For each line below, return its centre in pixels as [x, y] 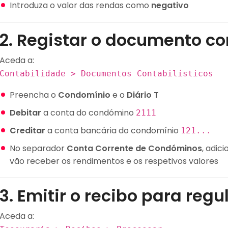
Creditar [27, 131]
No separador [38, 148]
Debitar [25, 113]
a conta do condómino [89, 113]
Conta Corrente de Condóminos [134, 148]
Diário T [143, 95]
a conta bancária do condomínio [113, 131]
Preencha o [34, 95]
